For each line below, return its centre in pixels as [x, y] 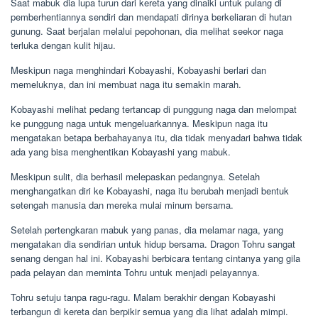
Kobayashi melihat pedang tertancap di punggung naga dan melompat [154, 109]
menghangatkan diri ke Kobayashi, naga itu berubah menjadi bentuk [150, 190]
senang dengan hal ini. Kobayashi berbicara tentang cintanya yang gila [155, 258]
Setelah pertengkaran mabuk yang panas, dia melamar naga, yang [147, 229]
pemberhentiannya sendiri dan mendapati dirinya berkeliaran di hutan [151, 16]
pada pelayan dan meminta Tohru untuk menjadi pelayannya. [135, 272]
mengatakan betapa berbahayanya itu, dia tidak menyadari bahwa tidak [157, 137]
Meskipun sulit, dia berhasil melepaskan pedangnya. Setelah [135, 176]
